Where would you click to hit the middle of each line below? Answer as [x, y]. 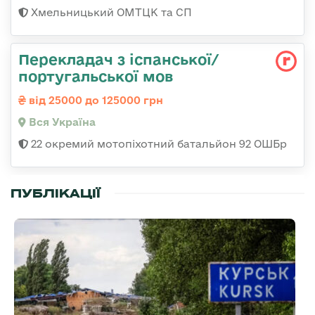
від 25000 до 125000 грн [95, 100]
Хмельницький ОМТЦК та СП [110, 12]
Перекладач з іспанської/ [118, 59]
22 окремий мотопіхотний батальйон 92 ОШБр [157, 143]
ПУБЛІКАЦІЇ [56, 193]
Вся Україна [61, 122]
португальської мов [96, 76]
